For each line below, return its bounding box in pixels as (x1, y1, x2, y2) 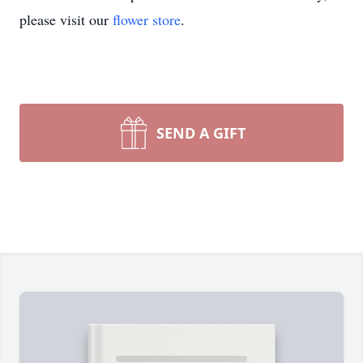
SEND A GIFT (156, 123, 246, 143)
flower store (113, 10, 181, 29)
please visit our (19, 10, 113, 29)
